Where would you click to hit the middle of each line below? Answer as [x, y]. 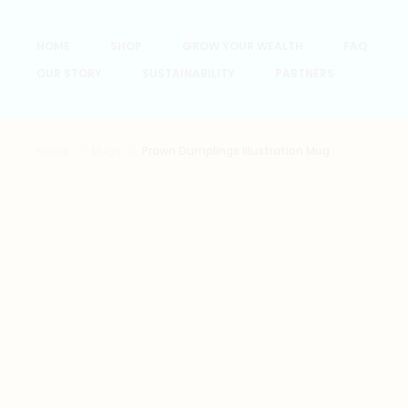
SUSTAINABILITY [189, 73]
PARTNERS [305, 73]
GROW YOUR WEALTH [243, 46]
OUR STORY [69, 73]
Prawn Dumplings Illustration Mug [236, 151]
